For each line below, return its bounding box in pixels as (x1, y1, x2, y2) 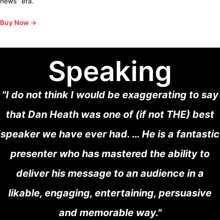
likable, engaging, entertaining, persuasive (8, 187, 212, 199)
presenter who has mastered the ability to (10, 147, 210, 160)
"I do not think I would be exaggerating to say (1, 88, 219, 101)
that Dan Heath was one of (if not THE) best (6, 108, 214, 120)
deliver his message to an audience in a (16, 167, 204, 179)
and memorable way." (58, 206, 162, 219)
